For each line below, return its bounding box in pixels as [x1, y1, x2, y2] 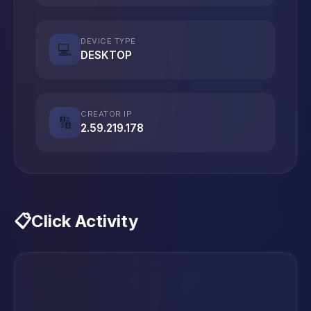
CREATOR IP [81, 109, 132, 119]
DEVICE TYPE [81, 36, 136, 46]
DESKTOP [81, 49, 132, 62]
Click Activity [31, 211, 138, 231]
